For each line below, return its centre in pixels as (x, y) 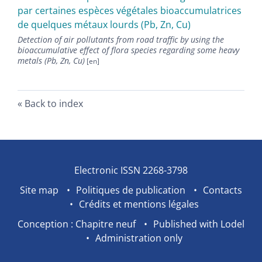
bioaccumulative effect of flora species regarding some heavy (128, 50)
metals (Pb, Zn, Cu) (51, 61)
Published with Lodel (199, 224)
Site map (39, 190)
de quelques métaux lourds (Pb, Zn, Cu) (104, 25)
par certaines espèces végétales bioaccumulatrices (130, 11)
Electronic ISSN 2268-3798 (131, 170)
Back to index (54, 104)
